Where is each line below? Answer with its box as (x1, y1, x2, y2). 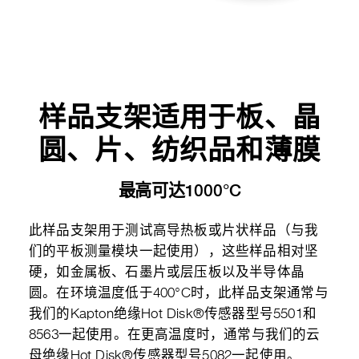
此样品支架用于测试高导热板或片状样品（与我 (29, 224, 319, 238)
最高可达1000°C (118, 180, 241, 200)
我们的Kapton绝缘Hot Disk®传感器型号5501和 (29, 308, 317, 321)
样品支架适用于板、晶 (38, 100, 321, 133)
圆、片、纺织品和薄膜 (38, 133, 321, 166)
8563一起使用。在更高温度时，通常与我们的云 (29, 329, 321, 342)
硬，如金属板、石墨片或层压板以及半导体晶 (29, 266, 305, 280)
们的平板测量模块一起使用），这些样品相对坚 (29, 245, 319, 259)
